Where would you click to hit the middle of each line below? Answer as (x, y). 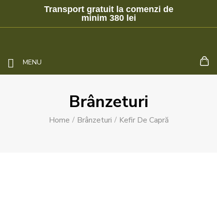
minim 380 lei (108, 18)
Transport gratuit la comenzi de (108, 9)
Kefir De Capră (144, 120)
